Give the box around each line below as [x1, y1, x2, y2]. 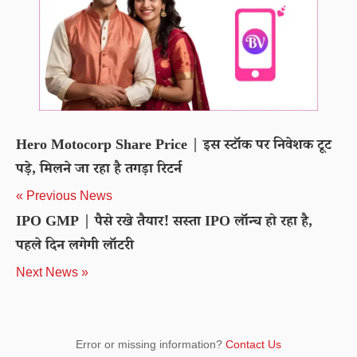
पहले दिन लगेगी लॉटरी [16, 236, 134, 258]
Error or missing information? [76, 338, 226, 351]
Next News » [16, 265, 88, 279]
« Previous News [16, 189, 112, 202]
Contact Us [226, 338, 281, 351]
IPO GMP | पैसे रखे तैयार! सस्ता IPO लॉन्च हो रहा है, [16, 212, 312, 234]
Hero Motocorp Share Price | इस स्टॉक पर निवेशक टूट [16, 135, 331, 158]
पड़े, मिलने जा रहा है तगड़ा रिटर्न [16, 159, 182, 182]
